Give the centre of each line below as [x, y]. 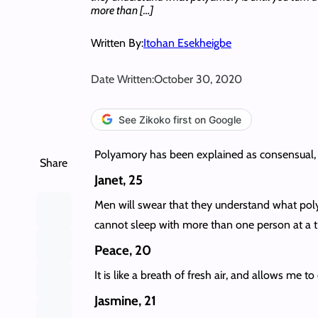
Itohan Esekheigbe [187, 43]
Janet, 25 [118, 180]
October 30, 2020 [198, 79]
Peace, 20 [122, 250]
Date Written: [122, 79]
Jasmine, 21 [125, 300]
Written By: [117, 43]
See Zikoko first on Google [180, 119]
